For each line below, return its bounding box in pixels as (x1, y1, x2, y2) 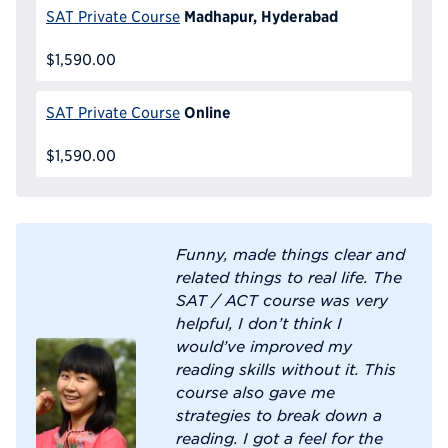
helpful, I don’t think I (176, 313, 342, 332)
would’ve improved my (176, 336, 352, 355)
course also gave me (176, 382, 335, 401)
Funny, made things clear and (176, 244, 405, 263)
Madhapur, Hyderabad (183, 7, 338, 26)
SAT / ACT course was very (176, 290, 388, 309)
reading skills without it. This (176, 359, 396, 378)
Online (183, 103, 231, 122)
